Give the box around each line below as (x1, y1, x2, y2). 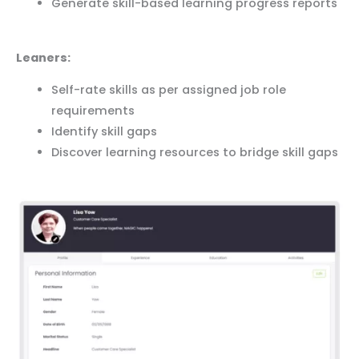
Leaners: (16, 49, 71, 66)
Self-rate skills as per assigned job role (50, 82, 286, 99)
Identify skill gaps (50, 123, 157, 140)
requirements (50, 103, 135, 119)
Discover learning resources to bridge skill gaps (50, 144, 338, 161)
